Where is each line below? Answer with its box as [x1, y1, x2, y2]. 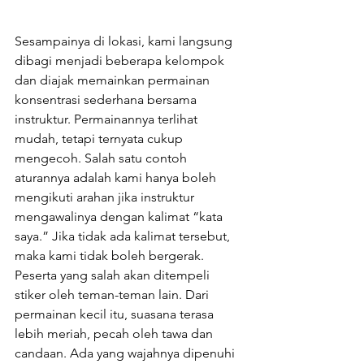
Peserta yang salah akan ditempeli [15, 267, 213, 284]
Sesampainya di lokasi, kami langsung [15, 33, 236, 50]
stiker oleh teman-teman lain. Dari [15, 287, 212, 303]
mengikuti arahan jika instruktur [15, 189, 197, 206]
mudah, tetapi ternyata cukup [15, 131, 186, 147]
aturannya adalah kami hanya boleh [15, 170, 219, 186]
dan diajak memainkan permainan [15, 72, 213, 89]
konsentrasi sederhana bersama [15, 92, 200, 108]
